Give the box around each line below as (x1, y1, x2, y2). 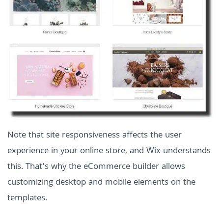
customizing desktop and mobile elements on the (7, 176, 195, 191)
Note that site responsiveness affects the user (7, 129, 182, 143)
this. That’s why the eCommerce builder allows (7, 160, 185, 175)
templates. (7, 192, 47, 206)
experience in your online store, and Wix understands (7, 144, 211, 159)
